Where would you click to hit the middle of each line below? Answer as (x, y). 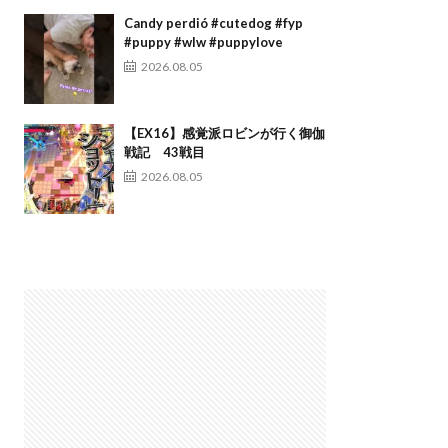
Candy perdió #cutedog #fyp (213, 23)
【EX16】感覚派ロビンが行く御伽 (224, 133)
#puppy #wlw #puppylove (203, 42)
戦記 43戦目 (164, 152)
